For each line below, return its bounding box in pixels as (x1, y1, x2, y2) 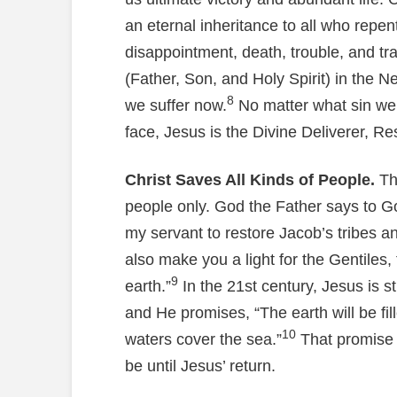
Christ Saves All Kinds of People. (124, 170, 375, 189)
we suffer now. (124, 97, 227, 115)
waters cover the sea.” (124, 330, 282, 348)
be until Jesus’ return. (124, 356, 276, 375)
